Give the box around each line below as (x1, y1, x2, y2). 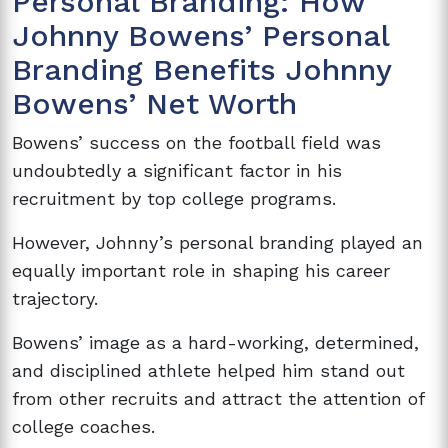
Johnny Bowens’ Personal (12, 17, 389, 53)
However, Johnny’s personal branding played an (12, 231, 423, 253)
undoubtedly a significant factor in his (12, 159, 342, 181)
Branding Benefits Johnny (12, 51, 391, 87)
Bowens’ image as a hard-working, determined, (12, 331, 419, 353)
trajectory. (12, 287, 98, 309)
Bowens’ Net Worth (12, 85, 297, 121)
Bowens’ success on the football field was (12, 131, 381, 153)
